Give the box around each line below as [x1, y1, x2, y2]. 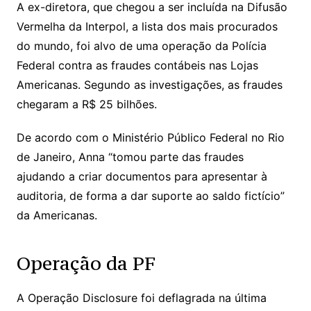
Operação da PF [16, 251, 155, 275]
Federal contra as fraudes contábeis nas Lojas [16, 58, 258, 72]
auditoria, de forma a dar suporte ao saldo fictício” [16, 188, 285, 203]
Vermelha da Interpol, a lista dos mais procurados [16, 19, 278, 33]
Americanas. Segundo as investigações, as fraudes [16, 77, 283, 92]
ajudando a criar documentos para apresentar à [16, 169, 267, 183]
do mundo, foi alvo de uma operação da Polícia [16, 38, 267, 53]
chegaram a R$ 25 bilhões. [16, 96, 157, 111]
